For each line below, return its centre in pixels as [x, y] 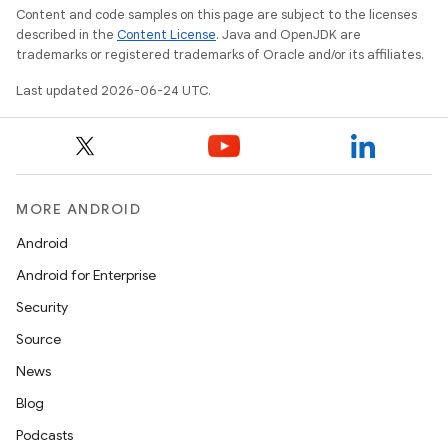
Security [42, 307]
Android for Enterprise [86, 275]
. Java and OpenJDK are [288, 34]
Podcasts [44, 435]
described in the [66, 34]
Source [38, 339]
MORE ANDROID [78, 209]
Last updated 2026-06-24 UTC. [113, 90]
